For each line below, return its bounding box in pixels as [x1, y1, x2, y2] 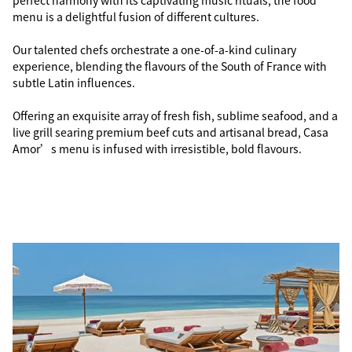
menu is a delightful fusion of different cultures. [13, 9, 259, 24]
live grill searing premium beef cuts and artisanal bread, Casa [13, 124, 328, 140]
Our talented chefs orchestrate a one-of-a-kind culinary [13, 42, 296, 57]
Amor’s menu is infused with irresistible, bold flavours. [13, 141, 302, 156]
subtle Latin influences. [13, 75, 135, 90]
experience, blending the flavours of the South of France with [13, 58, 327, 74]
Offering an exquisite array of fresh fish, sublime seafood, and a [13, 108, 338, 123]
